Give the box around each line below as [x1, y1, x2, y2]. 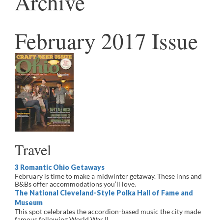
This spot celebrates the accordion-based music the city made [15, 207, 201, 216]
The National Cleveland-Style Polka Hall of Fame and [15, 189, 193, 197]
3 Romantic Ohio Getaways [15, 163, 105, 171]
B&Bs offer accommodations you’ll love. [15, 180, 137, 188]
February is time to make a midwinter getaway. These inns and [15, 172, 202, 180]
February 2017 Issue [15, 26, 198, 55]
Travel [15, 139, 51, 159]
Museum [15, 198, 43, 207]
